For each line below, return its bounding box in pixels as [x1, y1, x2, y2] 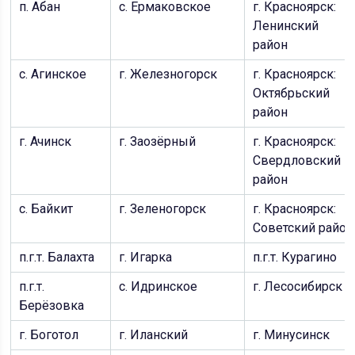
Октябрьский [253, 86, 330, 101]
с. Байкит [19, 201, 74, 216]
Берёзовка [19, 298, 85, 313]
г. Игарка [119, 250, 173, 265]
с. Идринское [119, 279, 198, 294]
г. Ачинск [19, 134, 72, 149]
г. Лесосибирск [253, 279, 343, 294]
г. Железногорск [119, 67, 218, 82]
